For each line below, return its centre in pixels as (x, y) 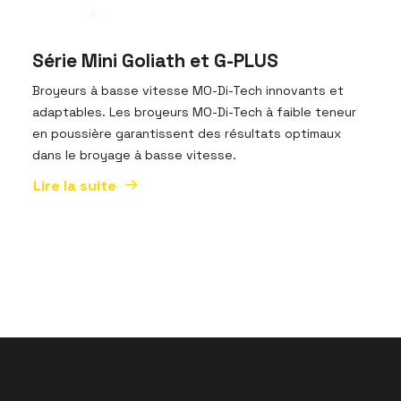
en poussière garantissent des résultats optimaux (187, 133)
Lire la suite (75, 186)
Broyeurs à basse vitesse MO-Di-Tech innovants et (188, 90)
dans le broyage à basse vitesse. (134, 155)
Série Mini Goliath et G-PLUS (155, 60)
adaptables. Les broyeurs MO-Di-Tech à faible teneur (194, 112)
